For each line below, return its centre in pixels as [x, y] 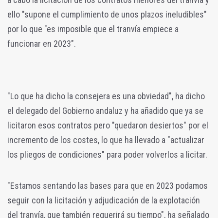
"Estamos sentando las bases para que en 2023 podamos [108, 185]
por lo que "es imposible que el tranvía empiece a [93, 29]
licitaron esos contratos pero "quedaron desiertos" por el [108, 125]
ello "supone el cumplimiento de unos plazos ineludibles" [107, 14]
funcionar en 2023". [42, 43]
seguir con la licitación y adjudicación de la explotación [104, 200]
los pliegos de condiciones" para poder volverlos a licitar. [107, 154]
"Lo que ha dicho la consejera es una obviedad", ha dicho [106, 96]
